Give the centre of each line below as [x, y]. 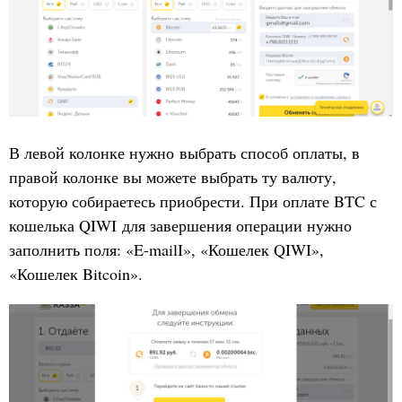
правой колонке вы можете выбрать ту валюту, [173, 177]
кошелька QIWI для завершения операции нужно [180, 226]
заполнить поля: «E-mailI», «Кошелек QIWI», [166, 250]
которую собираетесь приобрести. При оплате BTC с [193, 201]
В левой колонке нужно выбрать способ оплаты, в [184, 153]
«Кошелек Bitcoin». [76, 274]
